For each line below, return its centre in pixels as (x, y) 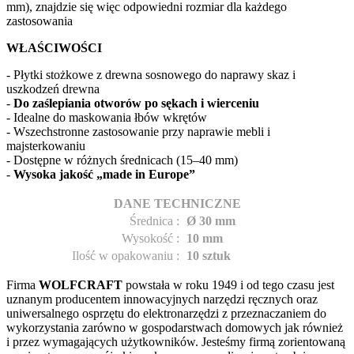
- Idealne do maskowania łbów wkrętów (108, 118)
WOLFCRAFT (81, 285)
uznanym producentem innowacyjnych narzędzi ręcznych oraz (162, 299)
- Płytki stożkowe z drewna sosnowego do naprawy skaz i (151, 75)
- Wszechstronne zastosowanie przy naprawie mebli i (138, 132)
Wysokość (147, 239)
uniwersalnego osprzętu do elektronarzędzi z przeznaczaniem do (166, 314)
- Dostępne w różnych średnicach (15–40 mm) (124, 160)
